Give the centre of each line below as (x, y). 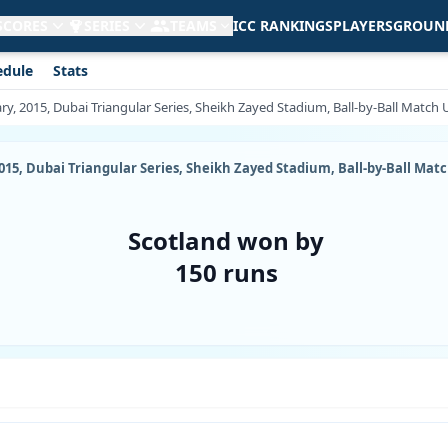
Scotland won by (226, 240)
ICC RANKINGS (283, 25)
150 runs (226, 272)
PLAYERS (363, 25)
